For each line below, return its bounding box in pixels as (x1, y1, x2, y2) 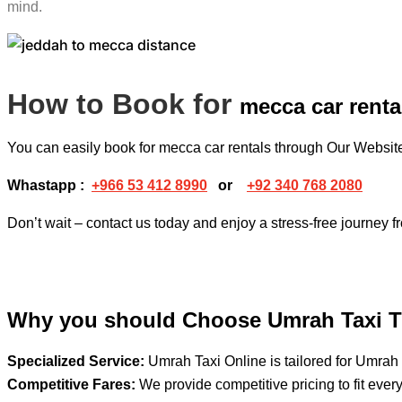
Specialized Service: (7, 353, 144, 369)
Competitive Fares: (7, 376, 135, 392)
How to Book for (7, 87, 240, 120)
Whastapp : (7, 177, 92, 193)
